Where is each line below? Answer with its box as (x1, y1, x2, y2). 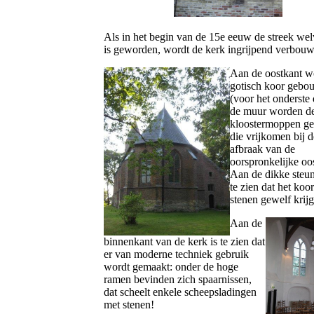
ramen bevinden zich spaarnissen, (104, 273, 252, 285)
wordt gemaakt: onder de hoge (104, 261, 238, 273)
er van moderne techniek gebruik (104, 248, 249, 260)
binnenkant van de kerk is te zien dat (104, 235, 265, 247)
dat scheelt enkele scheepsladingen (104, 286, 257, 298)
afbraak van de (230, 143, 295, 155)
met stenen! (104, 299, 154, 310)
